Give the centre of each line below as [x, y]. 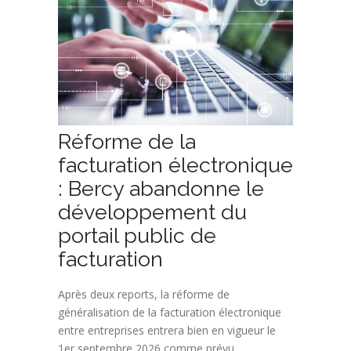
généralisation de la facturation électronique [170, 312]
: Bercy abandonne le [161, 188]
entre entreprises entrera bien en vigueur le [167, 330]
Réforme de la [127, 141]
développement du [152, 212]
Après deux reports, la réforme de [144, 294]
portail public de [137, 235]
